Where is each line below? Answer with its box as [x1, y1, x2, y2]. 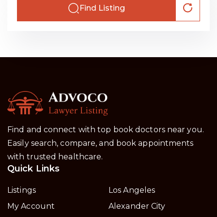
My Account [7, 201, 55, 211]
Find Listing [79, 3, 125, 13]
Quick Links [7, 163, 60, 174]
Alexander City [108, 201, 166, 211]
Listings [7, 186, 36, 195]
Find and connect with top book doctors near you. [7, 125, 204, 135]
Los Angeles [108, 186, 155, 195]
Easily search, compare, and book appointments [7, 139, 194, 148]
